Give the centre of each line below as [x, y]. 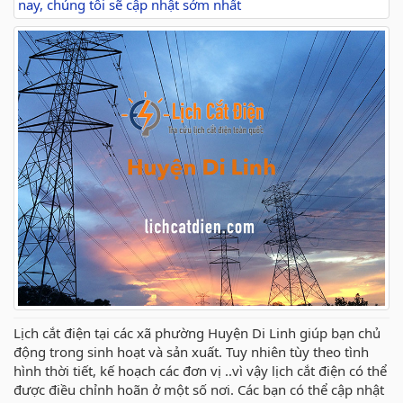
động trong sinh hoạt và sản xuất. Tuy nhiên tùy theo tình [191, 352]
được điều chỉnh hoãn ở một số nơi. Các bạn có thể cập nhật [199, 390]
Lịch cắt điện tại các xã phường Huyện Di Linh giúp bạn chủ [197, 333]
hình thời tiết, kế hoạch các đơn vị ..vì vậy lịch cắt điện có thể [200, 371]
